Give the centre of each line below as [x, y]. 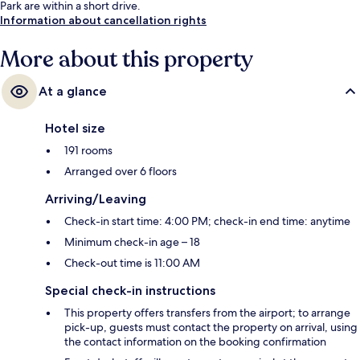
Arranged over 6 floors [121, 172]
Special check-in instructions [130, 291]
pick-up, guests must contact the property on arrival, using [211, 327]
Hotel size [75, 129]
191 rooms [88, 151]
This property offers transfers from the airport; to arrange [207, 313]
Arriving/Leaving [96, 199]
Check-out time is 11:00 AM [132, 263]
